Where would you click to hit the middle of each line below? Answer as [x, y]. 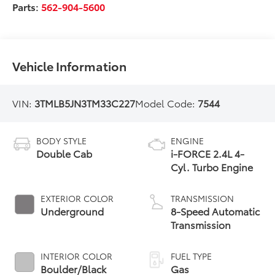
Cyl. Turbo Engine [212, 166]
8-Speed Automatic [215, 211]
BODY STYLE [62, 140]
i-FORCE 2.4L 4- [207, 153]
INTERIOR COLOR [77, 256]
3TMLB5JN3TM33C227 [85, 103]
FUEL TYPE [191, 256]
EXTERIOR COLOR [77, 198]
